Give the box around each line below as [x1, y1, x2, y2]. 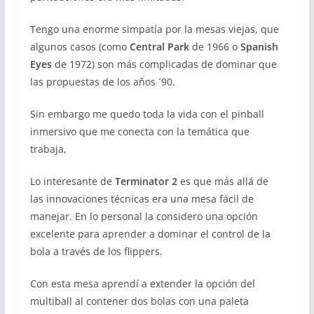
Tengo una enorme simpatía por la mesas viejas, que [29, 22, 279, 36]
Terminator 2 [114, 175, 177, 189]
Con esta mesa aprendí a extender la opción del [29, 277, 255, 291]
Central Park [129, 40, 189, 54]
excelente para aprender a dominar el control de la [29, 227, 271, 241]
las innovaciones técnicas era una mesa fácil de [29, 192, 254, 206]
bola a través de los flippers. [29, 245, 163, 259]
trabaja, [29, 142, 67, 156]
